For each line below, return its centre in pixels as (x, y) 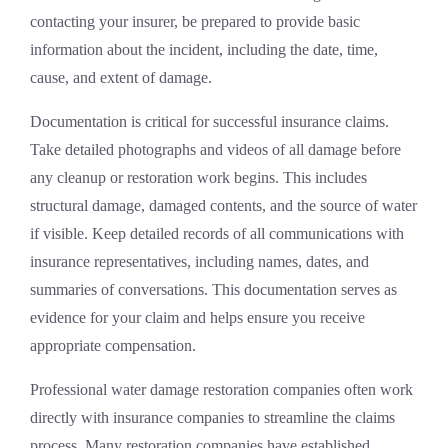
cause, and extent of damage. (121, 77)
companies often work (341, 389)
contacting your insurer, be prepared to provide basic (195, 21)
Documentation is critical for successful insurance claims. (209, 121)
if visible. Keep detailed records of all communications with (217, 233)
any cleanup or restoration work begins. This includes (198, 177)
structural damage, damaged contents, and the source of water (223, 205)
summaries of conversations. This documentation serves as (213, 289)
